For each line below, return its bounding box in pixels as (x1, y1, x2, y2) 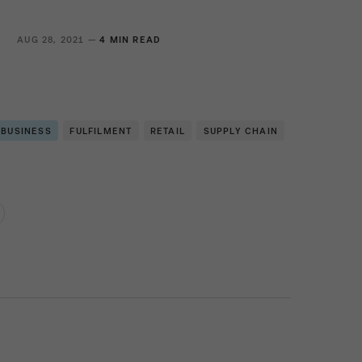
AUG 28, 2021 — (17, 34, 100, 45)
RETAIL (149, 125, 186, 137)
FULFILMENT (69, 125, 133, 137)
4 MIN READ (99, 34, 162, 45)
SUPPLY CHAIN (203, 125, 278, 137)
